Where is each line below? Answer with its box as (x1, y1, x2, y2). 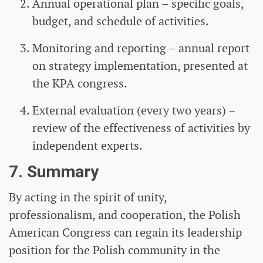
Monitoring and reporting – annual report (32, 41, 249, 56)
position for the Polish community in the (9, 242, 220, 258)
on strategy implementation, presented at (32, 58, 248, 74)
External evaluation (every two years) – (32, 103, 235, 119)
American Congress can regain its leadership (9, 225, 242, 241)
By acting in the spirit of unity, (9, 190, 167, 205)
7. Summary (9, 162, 99, 182)
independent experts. (32, 138, 143, 154)
